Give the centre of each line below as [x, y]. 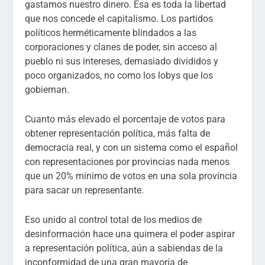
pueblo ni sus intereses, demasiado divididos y [122, 62]
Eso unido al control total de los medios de [114, 219]
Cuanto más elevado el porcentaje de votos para [125, 119]
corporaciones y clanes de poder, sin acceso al [121, 47]
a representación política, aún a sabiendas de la [124, 248]
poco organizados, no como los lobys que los [119, 76]
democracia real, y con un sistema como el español [132, 148]
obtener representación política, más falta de [118, 134]
